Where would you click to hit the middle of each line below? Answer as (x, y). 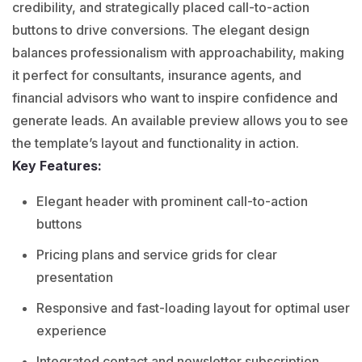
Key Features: (57, 165)
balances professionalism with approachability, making (178, 52)
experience (72, 330)
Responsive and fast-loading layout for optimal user (193, 307)
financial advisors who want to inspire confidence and (175, 97)
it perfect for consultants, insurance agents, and (157, 75)
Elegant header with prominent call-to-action (172, 201)
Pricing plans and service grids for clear (157, 254)
